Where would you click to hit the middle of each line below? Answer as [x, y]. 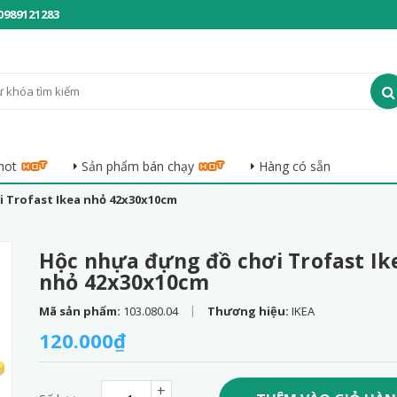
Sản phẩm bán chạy [138, 166]
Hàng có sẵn [295, 166]
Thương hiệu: [249, 311]
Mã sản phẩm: [81, 311]
